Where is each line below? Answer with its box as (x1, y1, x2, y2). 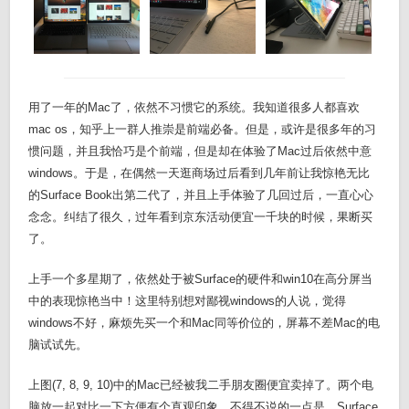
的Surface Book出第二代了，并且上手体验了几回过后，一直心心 (28, 188, 374, 203)
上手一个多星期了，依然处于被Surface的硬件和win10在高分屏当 (28, 272, 373, 287)
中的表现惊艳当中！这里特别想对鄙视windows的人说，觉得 (28, 294, 347, 309)
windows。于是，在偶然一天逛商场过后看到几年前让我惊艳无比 (28, 166, 371, 181)
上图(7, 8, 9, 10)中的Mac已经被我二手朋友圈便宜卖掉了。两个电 (28, 378, 374, 393)
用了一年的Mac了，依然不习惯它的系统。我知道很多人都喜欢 (28, 100, 361, 115)
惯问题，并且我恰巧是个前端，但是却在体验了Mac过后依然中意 (28, 144, 372, 159)
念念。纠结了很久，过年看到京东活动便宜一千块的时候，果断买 (28, 210, 373, 225)
